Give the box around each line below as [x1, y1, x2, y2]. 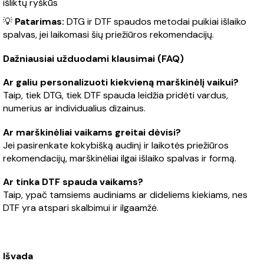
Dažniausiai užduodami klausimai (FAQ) [3, 52, 184, 65]
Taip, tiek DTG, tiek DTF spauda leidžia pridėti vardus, [3, 89, 228, 102]
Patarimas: [15, 15, 64, 28]
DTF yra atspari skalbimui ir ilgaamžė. [3, 202, 159, 214]
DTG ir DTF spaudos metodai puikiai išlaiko [64, 15, 246, 28]
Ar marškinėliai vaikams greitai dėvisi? [3, 126, 181, 138]
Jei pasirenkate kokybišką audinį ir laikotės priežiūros [3, 138, 229, 151]
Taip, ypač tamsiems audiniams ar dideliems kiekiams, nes [3, 189, 247, 202]
